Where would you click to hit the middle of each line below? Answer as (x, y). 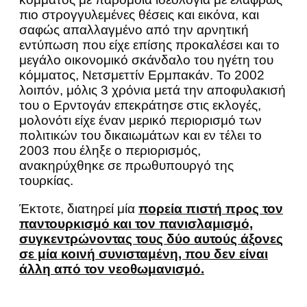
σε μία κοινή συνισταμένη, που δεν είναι (144, 254)
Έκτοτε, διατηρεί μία (79, 208)
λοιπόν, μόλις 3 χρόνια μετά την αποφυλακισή (152, 90)
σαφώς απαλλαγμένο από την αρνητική (134, 29)
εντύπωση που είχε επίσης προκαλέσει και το (149, 45)
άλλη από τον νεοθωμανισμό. (112, 269)
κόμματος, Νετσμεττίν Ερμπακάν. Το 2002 (142, 75)
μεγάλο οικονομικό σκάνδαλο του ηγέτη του (146, 60)
